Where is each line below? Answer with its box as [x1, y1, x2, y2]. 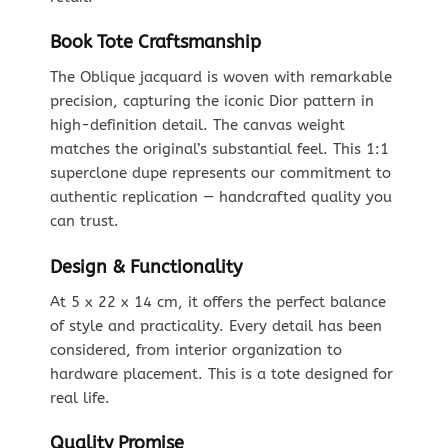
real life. [49, 388, 110, 407]
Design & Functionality [49, 255, 242, 278]
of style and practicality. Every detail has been [49, 316, 382, 335]
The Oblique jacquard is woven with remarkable [49, 68, 392, 87]
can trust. [49, 212, 119, 231]
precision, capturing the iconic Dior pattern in [49, 92, 374, 111]
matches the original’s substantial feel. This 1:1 [49, 140, 389, 159]
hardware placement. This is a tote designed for [49, 364, 393, 383]
